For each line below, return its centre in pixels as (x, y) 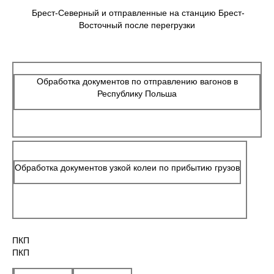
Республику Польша (137, 94)
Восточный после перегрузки (137, 25)
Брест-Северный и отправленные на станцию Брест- (137, 13)
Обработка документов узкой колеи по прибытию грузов (127, 168)
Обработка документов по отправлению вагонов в (137, 81)
